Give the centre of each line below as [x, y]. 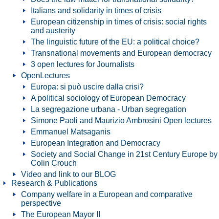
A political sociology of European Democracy [108, 98]
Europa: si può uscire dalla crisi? [87, 87]
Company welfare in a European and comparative [107, 194]
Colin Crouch [54, 163]
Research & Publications [54, 183]
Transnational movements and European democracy [121, 53]
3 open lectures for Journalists [83, 64]
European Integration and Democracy [96, 143]
